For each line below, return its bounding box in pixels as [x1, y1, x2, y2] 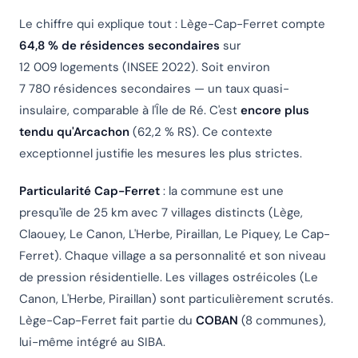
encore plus [241, 102, 309, 119]
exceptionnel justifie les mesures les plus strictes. [19, 145, 302, 162]
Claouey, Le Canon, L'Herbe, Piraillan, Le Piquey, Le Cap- [19, 226, 330, 243]
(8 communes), [238, 312, 326, 329]
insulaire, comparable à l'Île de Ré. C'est [19, 102, 241, 119]
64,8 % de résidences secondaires [19, 38, 220, 54]
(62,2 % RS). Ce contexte [129, 124, 272, 141]
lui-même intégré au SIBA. [19, 334, 165, 351]
